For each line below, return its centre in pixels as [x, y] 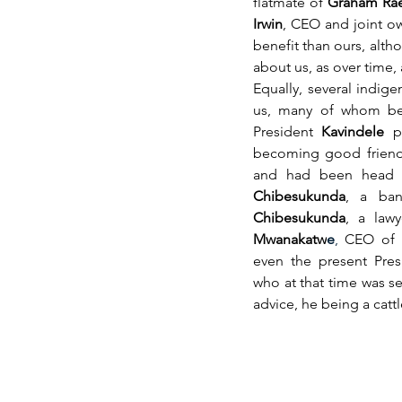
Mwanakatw [290, 240]
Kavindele [353, 132]
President [288, 132]
